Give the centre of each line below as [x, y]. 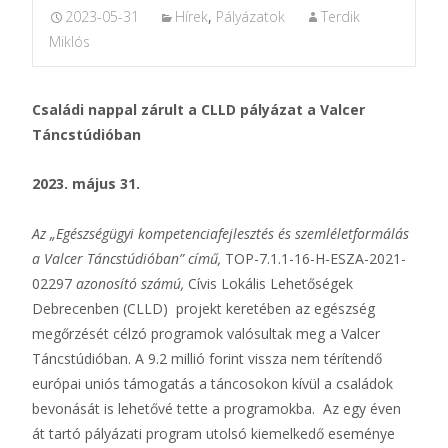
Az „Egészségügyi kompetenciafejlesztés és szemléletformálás [220, 233]
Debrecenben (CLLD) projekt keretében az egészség [203, 308]
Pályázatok [250, 16]
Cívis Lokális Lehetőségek [270, 283]
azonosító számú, [130, 283]
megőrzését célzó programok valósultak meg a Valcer [206, 333]
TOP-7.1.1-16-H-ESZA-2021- [315, 258]
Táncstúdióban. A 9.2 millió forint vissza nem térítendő [207, 358]
